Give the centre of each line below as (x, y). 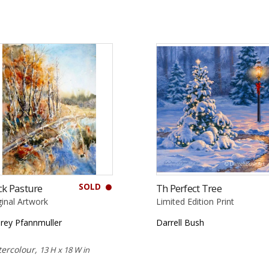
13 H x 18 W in (65, 249)
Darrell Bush (180, 222)
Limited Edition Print (195, 201)
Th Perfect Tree (189, 188)
